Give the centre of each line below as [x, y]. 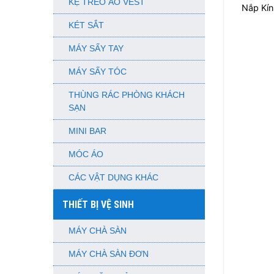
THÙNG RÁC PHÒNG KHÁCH [127, 95]
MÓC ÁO [86, 154]
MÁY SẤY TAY [96, 49]
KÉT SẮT [86, 25]
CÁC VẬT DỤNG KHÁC [113, 178]
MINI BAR [87, 131]
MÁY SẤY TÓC [98, 72]
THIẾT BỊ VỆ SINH [98, 205]
